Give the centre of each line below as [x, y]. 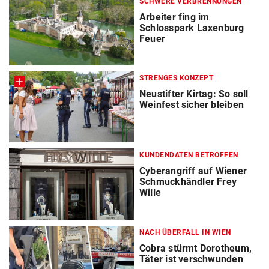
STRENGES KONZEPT [176, 78]
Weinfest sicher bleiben [192, 105]
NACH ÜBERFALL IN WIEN [185, 232]
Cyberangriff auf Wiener [193, 171]
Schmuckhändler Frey [188, 182]
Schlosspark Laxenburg [192, 28]
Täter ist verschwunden [191, 259]
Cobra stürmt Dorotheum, [195, 248]
